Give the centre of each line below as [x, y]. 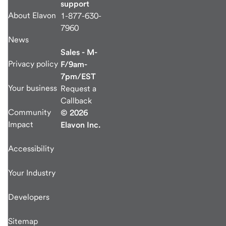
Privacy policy [33, 64]
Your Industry [32, 173]
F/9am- [74, 65]
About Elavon [32, 16]
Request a [78, 89]
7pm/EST [78, 77]
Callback [76, 101]
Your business [33, 88]
